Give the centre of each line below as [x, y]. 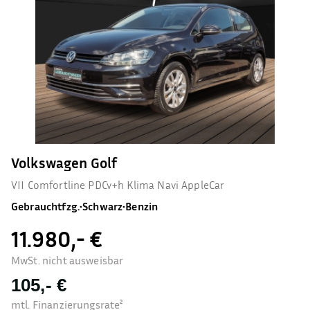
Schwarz [103, 206]
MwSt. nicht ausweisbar [67, 260]
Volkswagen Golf [64, 163]
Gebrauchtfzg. [45, 206]
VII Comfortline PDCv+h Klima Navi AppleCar [118, 185]
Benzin [142, 206]
